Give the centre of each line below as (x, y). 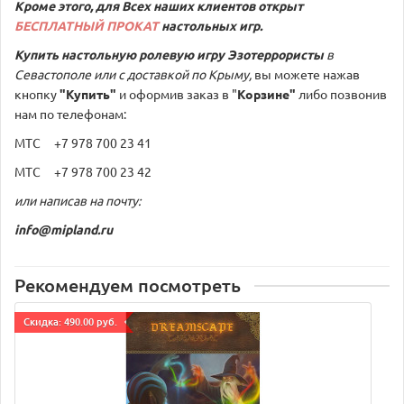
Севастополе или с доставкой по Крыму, (134, 73)
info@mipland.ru (64, 229)
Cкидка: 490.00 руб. (70, 321)
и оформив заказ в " (177, 93)
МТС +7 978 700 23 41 (83, 142)
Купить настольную (77, 54)
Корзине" (266, 93)
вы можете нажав (307, 73)
